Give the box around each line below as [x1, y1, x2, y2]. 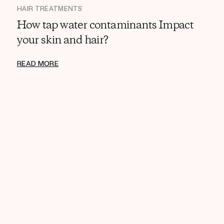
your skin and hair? [17, 33, 108, 48]
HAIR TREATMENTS [17, 5, 82, 13]
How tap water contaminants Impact [17, 18, 194, 33]
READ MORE [17, 59, 58, 68]
